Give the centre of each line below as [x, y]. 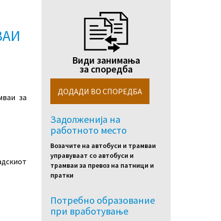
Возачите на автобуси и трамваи [103, 146]
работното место [88, 130]
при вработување [89, 211]
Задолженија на [85, 119]
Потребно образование [102, 200]
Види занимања [106, 60]
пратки [62, 175]
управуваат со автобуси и [92, 155]
